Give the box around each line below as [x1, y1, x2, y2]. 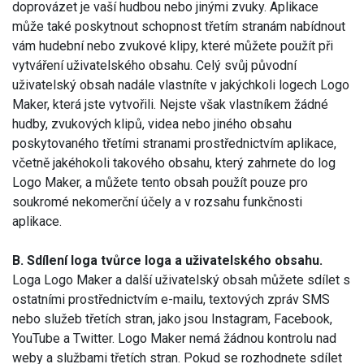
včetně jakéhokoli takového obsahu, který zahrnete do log [12, 154, 336, 171]
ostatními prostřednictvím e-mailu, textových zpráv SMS [12, 291, 330, 307]
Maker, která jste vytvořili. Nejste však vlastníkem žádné [12, 96, 328, 112]
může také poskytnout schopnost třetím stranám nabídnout [12, 18, 345, 34]
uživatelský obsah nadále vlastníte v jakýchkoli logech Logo [12, 76, 349, 93]
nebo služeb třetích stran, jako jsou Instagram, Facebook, [12, 310, 332, 327]
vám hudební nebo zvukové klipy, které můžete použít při [12, 37, 333, 54]
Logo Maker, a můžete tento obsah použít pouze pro [12, 174, 308, 190]
